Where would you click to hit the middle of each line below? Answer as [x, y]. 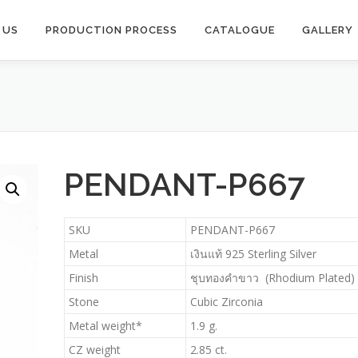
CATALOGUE [240, 30]
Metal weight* [105, 326]
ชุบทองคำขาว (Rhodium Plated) [272, 278]
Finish [83, 278]
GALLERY [328, 30]
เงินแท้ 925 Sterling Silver [253, 254]
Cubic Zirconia [226, 302]
